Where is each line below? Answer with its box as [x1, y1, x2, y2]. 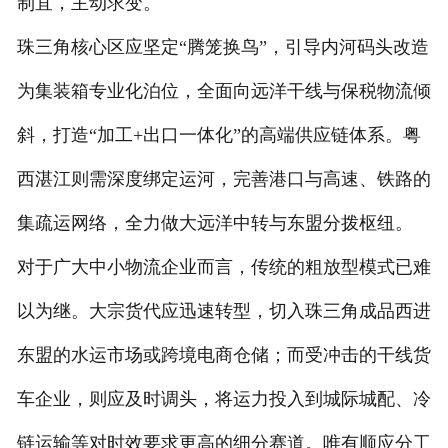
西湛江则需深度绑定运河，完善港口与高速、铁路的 [16, 169, 431, 190]
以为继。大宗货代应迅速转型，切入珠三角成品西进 [16, 301, 431, 322]
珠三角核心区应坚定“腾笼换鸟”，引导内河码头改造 [16, 37, 429, 58]
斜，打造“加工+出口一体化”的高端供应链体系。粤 [16, 125, 421, 146]
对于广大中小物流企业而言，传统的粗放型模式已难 [16, 257, 431, 278]
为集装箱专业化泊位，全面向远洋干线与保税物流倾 [16, 81, 431, 102]
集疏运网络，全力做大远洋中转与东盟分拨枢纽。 [16, 213, 413, 234]
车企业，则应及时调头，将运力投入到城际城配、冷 [16, 389, 431, 410]
